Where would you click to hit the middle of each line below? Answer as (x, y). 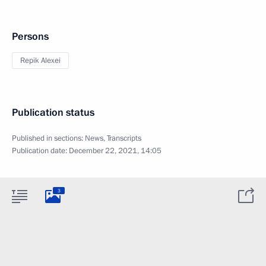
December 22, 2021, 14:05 (115, 151)
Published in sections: (48, 138)
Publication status (53, 113)
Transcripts (124, 138)
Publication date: (40, 151)
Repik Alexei (40, 61)
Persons (30, 37)
